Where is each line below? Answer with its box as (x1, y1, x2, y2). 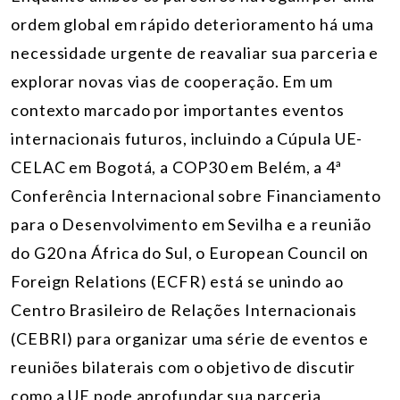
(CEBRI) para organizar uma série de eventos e (11, 329, 369, 349)
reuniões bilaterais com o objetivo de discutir (11, 357, 356, 378)
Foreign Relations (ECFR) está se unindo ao (11, 271, 344, 292)
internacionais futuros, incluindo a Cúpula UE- (11, 129, 363, 149)
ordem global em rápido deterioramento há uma (11, 14, 374, 35)
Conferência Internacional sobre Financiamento (11, 186, 381, 206)
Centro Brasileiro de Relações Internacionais (11, 300, 357, 321)
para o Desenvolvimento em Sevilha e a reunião (11, 214, 371, 235)
